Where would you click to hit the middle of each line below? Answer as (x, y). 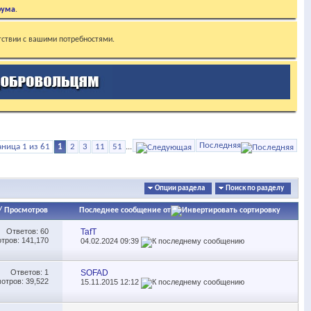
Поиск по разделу (255, 188)
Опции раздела (180, 188)
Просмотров (26, 210)
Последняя (220, 145)
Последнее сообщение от (125, 210)
